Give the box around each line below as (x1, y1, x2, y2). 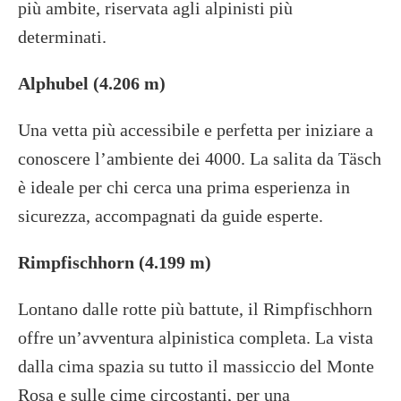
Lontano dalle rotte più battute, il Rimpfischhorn (18, 298, 372, 319)
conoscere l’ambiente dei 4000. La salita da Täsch (18, 148, 381, 168)
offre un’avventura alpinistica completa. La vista (18, 327, 373, 347)
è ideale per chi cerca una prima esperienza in (18, 176, 350, 197)
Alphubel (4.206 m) (18, 73, 166, 93)
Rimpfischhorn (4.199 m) (18, 252, 211, 272)
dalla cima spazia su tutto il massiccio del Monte (18, 355, 374, 376)
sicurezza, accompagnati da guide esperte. (18, 205, 323, 226)
